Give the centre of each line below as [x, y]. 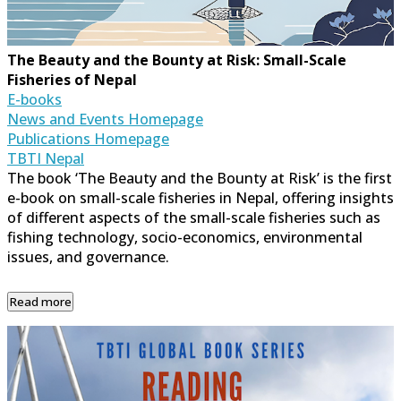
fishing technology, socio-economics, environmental [185, 238]
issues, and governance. [88, 257]
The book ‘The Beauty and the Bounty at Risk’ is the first [200, 179]
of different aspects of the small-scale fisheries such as [194, 218]
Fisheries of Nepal [72, 80]
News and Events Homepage [105, 119]
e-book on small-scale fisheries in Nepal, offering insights [200, 198]
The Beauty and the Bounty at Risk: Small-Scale [177, 60]
